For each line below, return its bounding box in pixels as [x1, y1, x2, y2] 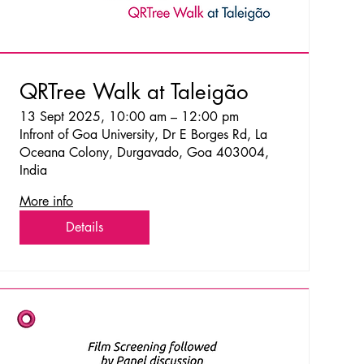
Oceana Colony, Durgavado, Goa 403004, [19, 143, 269, 161]
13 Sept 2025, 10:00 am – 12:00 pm [19, 107, 239, 125]
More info [19, 192, 73, 210]
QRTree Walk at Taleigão [19, 77, 249, 106]
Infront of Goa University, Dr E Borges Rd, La [19, 125, 267, 143]
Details [65, 218, 103, 236]
